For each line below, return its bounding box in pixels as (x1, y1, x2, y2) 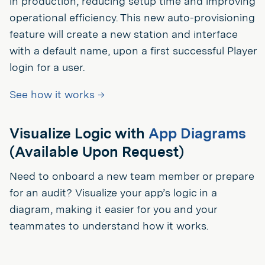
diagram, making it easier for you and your (9, 202, 217, 215)
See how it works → (9, 88, 105, 101)
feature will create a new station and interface (9, 27, 238, 40)
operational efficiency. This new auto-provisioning (9, 11, 255, 24)
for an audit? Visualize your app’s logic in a (9, 186, 217, 199)
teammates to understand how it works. (9, 219, 208, 232)
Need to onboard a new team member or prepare (9, 169, 254, 182)
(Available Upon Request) (9, 143, 184, 160)
